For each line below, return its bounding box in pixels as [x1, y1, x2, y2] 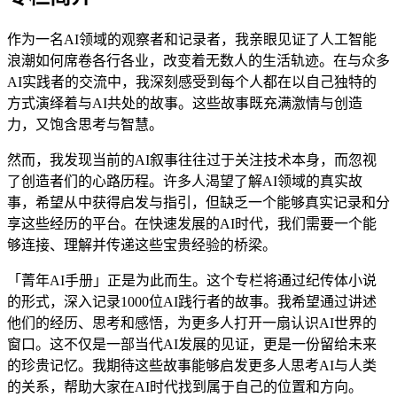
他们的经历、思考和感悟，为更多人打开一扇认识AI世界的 [7, 315, 377, 331]
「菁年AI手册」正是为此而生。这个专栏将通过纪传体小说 [7, 272, 377, 288]
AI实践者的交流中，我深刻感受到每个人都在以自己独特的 [7, 74, 377, 90]
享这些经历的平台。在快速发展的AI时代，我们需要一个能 [7, 215, 377, 231]
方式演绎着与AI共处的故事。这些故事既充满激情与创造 [7, 95, 362, 111]
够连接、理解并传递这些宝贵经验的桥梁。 [7, 237, 276, 253]
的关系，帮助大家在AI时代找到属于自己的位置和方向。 [7, 378, 362, 394]
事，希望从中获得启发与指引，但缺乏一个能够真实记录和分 [7, 194, 390, 210]
